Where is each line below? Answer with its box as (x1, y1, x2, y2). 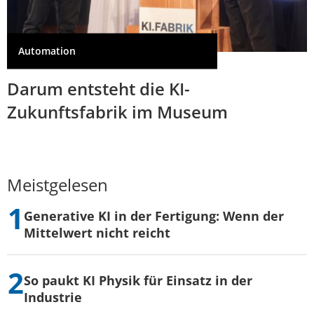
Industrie (24, 288, 82, 306)
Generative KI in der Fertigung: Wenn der (24, 207, 284, 224)
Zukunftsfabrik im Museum (7, 100, 228, 123)
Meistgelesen (7, 172, 108, 196)
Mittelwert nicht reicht (24, 224, 170, 241)
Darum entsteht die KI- (7, 76, 190, 100)
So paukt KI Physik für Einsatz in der (24, 271, 252, 289)
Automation (18, 44, 76, 58)
